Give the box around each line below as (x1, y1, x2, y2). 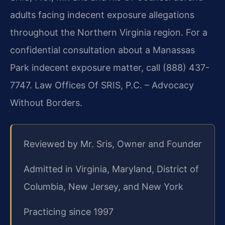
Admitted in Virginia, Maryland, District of (24, 163, 199, 174)
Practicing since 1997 (24, 206, 114, 217)
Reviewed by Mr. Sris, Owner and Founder (24, 138, 202, 149)
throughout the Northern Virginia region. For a (10, 27, 207, 38)
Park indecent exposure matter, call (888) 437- (10, 62, 209, 73)
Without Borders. (10, 97, 82, 108)
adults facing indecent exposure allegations (10, 9, 194, 20)
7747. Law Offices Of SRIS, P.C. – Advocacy (10, 79, 194, 90)
